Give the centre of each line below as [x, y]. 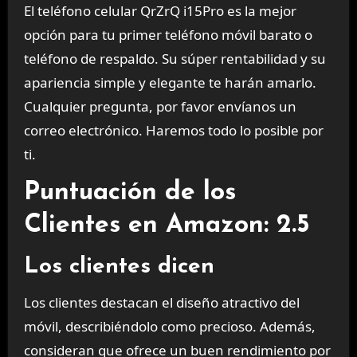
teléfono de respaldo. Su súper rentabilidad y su [175, 59]
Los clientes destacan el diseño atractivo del [161, 303]
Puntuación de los [129, 192]
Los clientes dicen [119, 267]
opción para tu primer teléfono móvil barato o [168, 35]
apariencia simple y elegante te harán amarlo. [170, 83]
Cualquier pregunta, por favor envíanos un [160, 107]
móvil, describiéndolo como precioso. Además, [169, 327]
